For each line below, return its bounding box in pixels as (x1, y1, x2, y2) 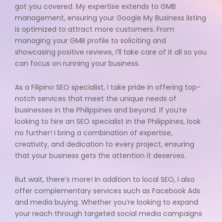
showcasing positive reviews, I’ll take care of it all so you (15, 47, 207, 57)
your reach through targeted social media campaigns (15, 209, 202, 219)
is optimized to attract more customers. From (15, 24, 174, 35)
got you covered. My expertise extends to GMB (15, 1, 176, 12)
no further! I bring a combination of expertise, (15, 128, 172, 138)
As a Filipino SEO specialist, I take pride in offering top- (15, 82, 201, 93)
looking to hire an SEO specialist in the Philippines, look (15, 116, 201, 127)
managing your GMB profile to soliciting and (15, 36, 166, 46)
